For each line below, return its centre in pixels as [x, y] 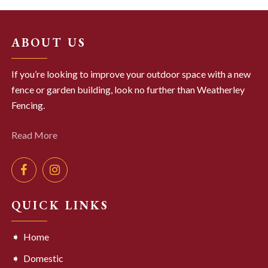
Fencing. [28, 105]
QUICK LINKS [60, 205]
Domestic [43, 258]
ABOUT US [48, 42]
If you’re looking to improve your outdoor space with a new [131, 74]
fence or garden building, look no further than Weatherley [128, 89]
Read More [34, 135]
